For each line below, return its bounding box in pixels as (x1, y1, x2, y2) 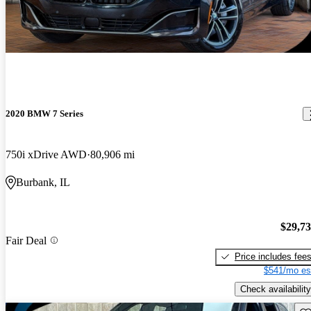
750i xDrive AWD (6, 149, 87, 161)
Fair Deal (6, 234, 47, 246)
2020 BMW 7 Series (6, 108, 83, 119)
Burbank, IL (16, 176, 70, 189)
